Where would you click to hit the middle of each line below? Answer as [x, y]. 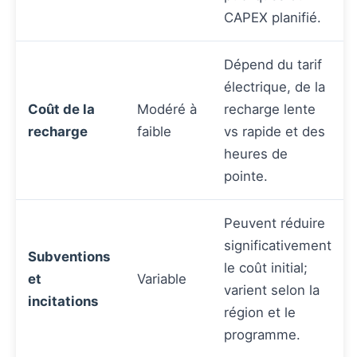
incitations [63, 301]
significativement [278, 245]
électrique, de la [275, 86]
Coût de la [61, 109]
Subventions [69, 256]
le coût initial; [266, 267]
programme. [262, 334]
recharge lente [270, 109]
